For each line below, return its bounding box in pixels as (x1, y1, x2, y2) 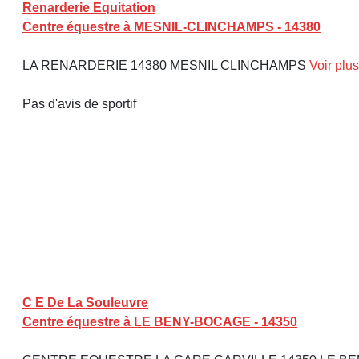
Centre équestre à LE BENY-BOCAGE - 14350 (22, 315, 297, 329)
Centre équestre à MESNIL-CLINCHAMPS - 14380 (22, 20, 321, 34)
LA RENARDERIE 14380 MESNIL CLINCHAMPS (22, 58, 309, 72)
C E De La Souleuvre (22, 296, 148, 309)
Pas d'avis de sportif (22, 97, 136, 111)
